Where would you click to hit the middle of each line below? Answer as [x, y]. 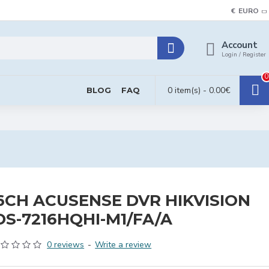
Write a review [123, 245]
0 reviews [66, 245]
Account [240, 45]
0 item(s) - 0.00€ [199, 90]
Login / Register [244, 55]
